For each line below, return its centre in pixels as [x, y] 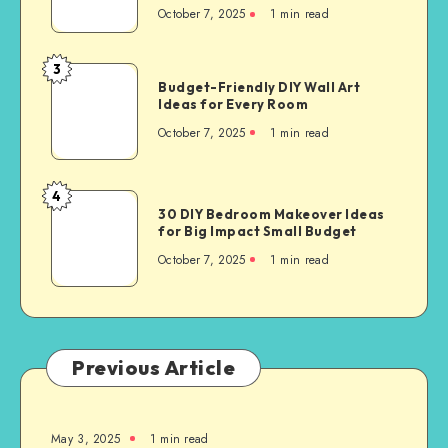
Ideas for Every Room [233, 103]
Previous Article [153, 367]
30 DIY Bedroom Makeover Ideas [271, 213]
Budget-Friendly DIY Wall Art [259, 86]
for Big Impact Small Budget [257, 230]
